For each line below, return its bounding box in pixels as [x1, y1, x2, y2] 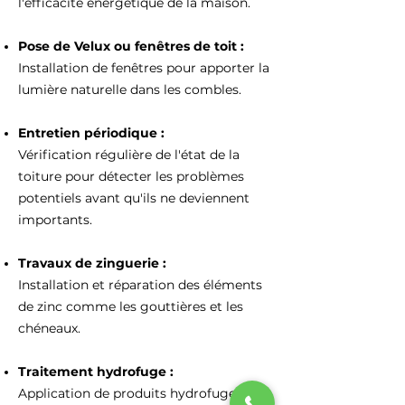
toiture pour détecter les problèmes [18, 168, 244, 184]
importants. [18, 212, 92, 228]
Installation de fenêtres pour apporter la [18, 60, 269, 76]
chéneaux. [18, 320, 80, 336]
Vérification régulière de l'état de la [18, 146, 240, 163]
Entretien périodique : [18, 125, 168, 141]
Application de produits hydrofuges [18, 385, 242, 401]
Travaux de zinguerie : [18, 255, 170, 271]
